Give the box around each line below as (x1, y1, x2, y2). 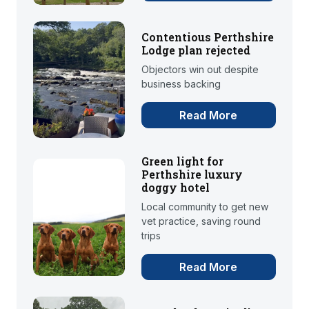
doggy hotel (141, 180, 210, 195)
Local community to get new (141, 201, 268, 213)
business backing (141, 78, 221, 90)
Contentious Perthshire (141, 30, 274, 45)
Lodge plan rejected (141, 43, 250, 58)
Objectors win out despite (141, 63, 259, 76)
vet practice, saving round (141, 215, 261, 228)
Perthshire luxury (141, 167, 243, 182)
